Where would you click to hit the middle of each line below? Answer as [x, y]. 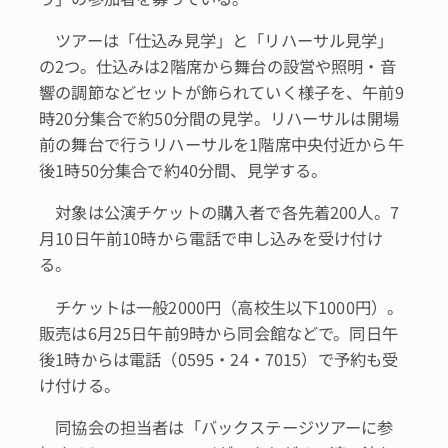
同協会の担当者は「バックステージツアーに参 [216, 426]
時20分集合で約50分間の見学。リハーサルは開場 [219, 118]
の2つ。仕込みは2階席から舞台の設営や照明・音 [217, 66]
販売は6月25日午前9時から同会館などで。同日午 [218, 332]
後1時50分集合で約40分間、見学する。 [183, 170]
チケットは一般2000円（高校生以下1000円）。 [221, 306]
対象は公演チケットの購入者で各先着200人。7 [219, 212]
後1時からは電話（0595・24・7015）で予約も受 [219, 358]
